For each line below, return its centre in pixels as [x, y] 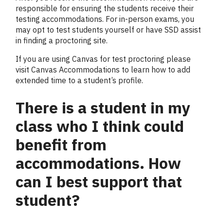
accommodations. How [98, 163]
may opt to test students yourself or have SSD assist [108, 29]
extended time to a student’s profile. [79, 80]
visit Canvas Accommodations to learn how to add [103, 69]
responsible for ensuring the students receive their [105, 8]
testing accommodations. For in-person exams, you [105, 19]
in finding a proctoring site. [62, 40]
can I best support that [99, 182]
